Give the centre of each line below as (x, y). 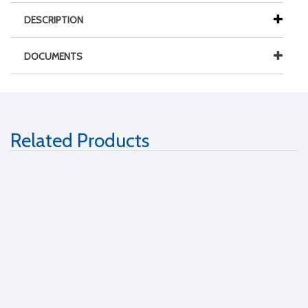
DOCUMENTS (53, 56)
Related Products (80, 140)
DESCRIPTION (54, 20)
